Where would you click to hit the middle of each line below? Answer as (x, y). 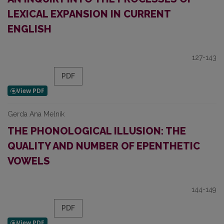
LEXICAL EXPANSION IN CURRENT (89, 14)
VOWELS (29, 161)
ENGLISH (29, 29)
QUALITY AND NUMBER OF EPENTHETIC (104, 146)
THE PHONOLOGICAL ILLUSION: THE (97, 131)
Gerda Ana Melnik (36, 114)
